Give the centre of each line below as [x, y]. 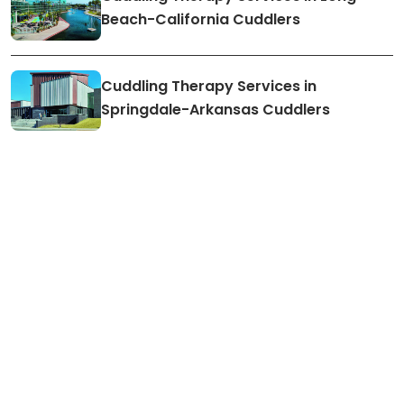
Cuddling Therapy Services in [209, 86]
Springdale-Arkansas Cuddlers [216, 109]
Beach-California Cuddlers [201, 20]
